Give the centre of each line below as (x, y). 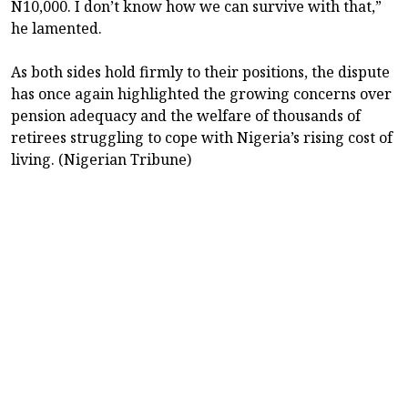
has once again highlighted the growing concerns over (201, 94)
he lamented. (56, 29)
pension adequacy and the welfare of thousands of (186, 116)
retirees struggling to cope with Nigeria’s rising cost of (202, 138)
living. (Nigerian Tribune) (101, 160)
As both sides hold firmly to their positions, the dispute (200, 72)
